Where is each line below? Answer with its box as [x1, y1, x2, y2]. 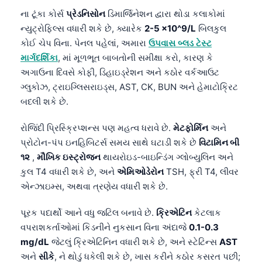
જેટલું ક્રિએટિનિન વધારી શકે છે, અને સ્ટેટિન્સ [49, 236, 219, 247]
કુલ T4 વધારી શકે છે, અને [20, 166, 117, 177]
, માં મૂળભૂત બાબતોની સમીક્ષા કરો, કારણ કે [58, 51, 213, 63]
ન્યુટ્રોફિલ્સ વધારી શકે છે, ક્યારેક [20, 22, 144, 34]
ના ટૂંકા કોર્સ [20, 8, 66, 19]
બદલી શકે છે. [20, 95, 68, 107]
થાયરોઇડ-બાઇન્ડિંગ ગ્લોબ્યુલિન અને [101, 151, 233, 163]
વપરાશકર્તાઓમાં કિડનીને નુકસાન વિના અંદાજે [20, 221, 189, 233]
